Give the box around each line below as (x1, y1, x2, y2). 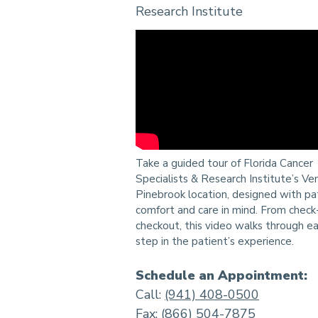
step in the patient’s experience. (136, 234, 294, 249)
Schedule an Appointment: (136, 267, 307, 285)
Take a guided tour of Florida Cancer (136, 156, 313, 171)
